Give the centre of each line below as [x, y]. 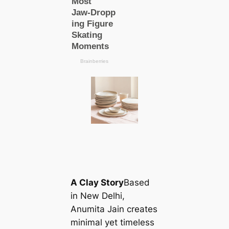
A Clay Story [97, 183]
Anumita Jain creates [114, 209]
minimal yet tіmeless [112, 223]
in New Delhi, [97, 196]
